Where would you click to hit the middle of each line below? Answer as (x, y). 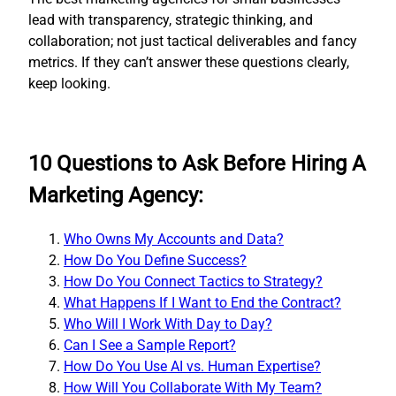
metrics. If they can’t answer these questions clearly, (189, 62)
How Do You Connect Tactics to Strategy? (193, 281)
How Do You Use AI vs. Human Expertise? (192, 366)
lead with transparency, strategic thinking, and (171, 19)
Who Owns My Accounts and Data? (174, 239)
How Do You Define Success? (155, 260)
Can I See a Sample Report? (150, 345)
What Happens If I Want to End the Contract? (202, 302)
